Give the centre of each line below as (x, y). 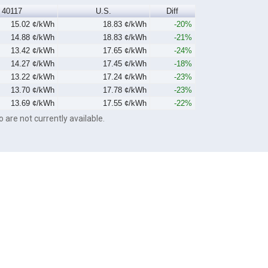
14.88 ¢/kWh (33, 38)
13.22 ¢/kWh (33, 77)
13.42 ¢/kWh (33, 51)
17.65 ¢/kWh (125, 51)
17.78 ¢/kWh (125, 90)
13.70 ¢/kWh (33, 90)
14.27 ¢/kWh (33, 64)
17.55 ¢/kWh (125, 103)
